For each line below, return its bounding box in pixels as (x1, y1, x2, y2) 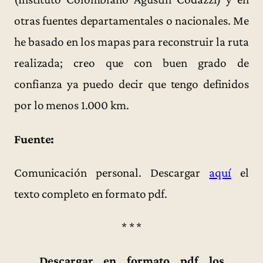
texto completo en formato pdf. (14, 186, 167, 201)
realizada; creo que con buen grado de (14, 56, 249, 70)
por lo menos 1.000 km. (14, 98, 129, 113)
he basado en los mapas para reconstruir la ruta (14, 35, 249, 49)
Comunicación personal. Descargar (14, 165, 210, 180)
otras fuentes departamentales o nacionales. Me (14, 14, 249, 28)
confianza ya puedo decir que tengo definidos (14, 77, 249, 92)
